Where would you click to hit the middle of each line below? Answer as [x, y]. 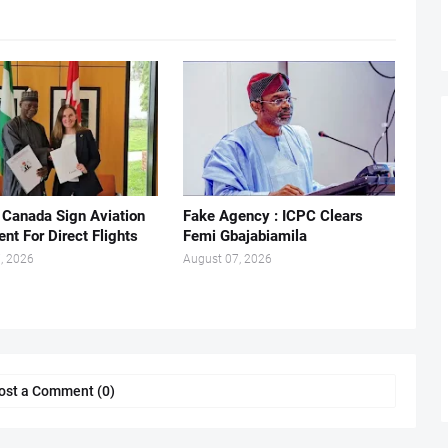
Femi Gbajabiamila [244, 236]
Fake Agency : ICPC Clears [272, 216]
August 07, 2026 [227, 259]
